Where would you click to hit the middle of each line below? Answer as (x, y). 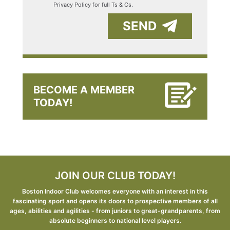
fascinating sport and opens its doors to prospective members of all (115, 201)
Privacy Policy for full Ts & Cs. (93, 5)
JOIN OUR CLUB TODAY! (115, 176)
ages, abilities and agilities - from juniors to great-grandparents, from (115, 211)
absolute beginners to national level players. (115, 221)
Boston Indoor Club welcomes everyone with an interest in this (115, 191)
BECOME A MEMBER (84, 90)
